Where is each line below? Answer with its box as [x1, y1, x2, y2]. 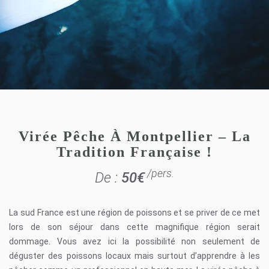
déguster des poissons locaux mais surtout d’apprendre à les [9, 251, 261, 261]
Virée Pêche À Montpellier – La [18, 128, 251, 145]
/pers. [145, 167, 175, 180]
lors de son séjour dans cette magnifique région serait [9, 222, 261, 232]
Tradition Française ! [56, 144, 213, 160]
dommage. [9, 237, 57, 247]
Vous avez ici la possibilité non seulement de [56, 237, 261, 247]
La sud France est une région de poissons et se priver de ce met [9, 208, 261, 218]
